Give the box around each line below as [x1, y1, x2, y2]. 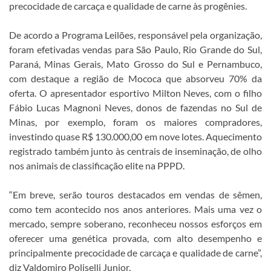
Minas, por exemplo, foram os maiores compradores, [9, 116, 262, 128]
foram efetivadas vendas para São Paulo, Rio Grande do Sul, [9, 43, 262, 55]
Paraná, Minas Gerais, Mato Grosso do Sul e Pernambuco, [9, 57, 262, 70]
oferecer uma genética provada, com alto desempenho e [9, 232, 262, 244]
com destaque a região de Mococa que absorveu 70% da [9, 72, 262, 84]
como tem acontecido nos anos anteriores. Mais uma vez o [9, 203, 262, 215]
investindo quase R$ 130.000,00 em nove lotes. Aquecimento [9, 130, 262, 142]
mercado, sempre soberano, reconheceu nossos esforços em [9, 217, 262, 229]
